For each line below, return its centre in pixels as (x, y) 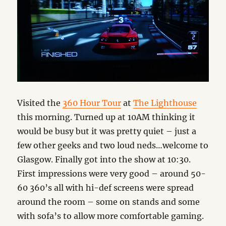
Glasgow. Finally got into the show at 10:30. (104, 160)
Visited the (40, 103)
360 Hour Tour (92, 103)
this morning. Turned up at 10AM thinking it (106, 117)
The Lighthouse (165, 103)
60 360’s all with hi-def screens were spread (106, 188)
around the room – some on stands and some (109, 202)
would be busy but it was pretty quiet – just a (107, 131)
